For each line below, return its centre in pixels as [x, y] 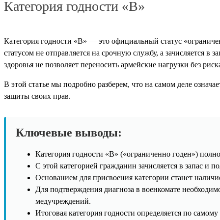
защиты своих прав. [37, 96]
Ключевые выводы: [69, 133]
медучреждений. [63, 201]
